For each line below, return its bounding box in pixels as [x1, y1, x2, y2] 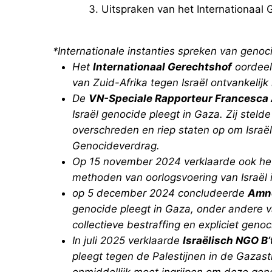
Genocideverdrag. [72, 139, 160, 152]
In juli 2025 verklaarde [72, 234, 183, 246]
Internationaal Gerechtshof [93, 60, 232, 73]
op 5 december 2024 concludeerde [72, 186, 248, 199]
